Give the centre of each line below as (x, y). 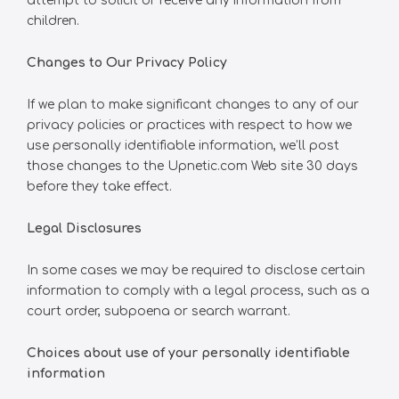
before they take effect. (99, 187)
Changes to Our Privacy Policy (127, 63)
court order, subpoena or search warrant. (159, 311)
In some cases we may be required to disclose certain (196, 270)
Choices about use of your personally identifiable (188, 353)
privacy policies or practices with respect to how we (189, 125)
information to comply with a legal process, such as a (198, 291)
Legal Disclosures (84, 228)
